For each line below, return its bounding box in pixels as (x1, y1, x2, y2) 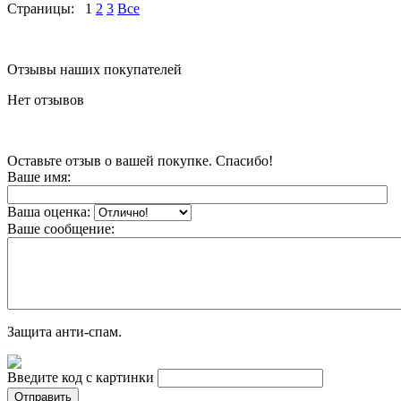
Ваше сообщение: (7, 220, 115, 236)
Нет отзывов (7, 91, 84, 107)
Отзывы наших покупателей (7, 61, 182, 77)
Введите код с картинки (7, 369, 154, 385)
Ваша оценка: (7, 203, 90, 219)
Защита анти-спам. (7, 323, 122, 339)
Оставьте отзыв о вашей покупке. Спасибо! (7, 152, 273, 168)
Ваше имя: (7, 168, 71, 184)
